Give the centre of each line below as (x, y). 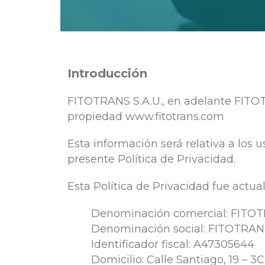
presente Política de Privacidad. (151, 159)
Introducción (107, 73)
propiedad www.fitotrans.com (146, 116)
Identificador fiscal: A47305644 (173, 244)
